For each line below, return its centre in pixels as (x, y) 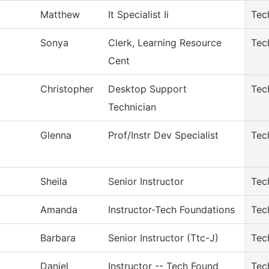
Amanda (59, 210)
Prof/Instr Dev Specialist (163, 135)
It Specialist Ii (138, 14)
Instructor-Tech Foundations (171, 210)
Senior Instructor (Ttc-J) (163, 238)
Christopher (67, 89)
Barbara (58, 238)
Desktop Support (147, 89)
